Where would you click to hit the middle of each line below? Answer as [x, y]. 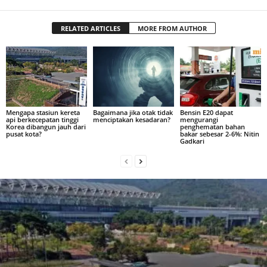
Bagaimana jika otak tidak [133, 113]
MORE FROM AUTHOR [172, 28]
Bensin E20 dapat [206, 113]
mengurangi [199, 120]
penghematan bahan [212, 127]
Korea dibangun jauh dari [46, 127]
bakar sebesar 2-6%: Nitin [219, 134]
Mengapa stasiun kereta [43, 113]
